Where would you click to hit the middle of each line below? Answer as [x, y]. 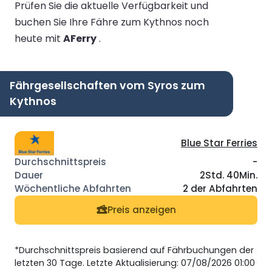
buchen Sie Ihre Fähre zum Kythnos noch [112, 22]
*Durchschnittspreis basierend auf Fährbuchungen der [134, 250]
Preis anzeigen [141, 210]
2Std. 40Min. [229, 175]
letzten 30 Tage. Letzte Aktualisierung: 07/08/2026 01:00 [135, 263]
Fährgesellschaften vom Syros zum [107, 85]
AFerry [80, 38]
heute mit [39, 38]
